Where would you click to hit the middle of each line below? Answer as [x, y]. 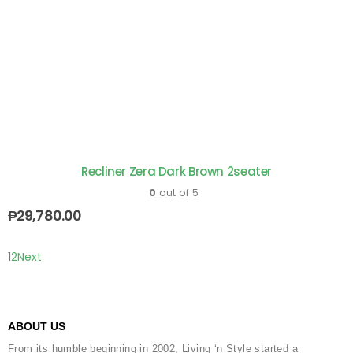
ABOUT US [37, 326]
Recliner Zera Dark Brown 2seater [176, 171]
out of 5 [177, 193]
